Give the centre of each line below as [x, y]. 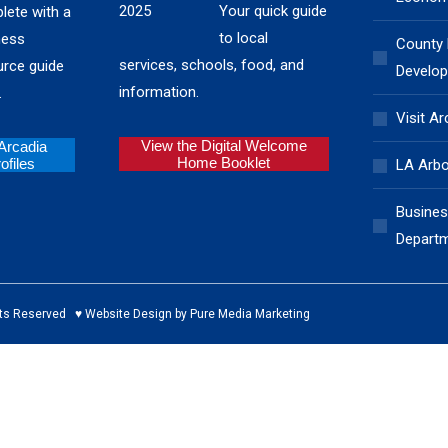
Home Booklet [224, 162]
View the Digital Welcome [223, 145]
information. [159, 92]
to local [244, 38]
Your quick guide [273, 11]
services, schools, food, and [212, 65]
